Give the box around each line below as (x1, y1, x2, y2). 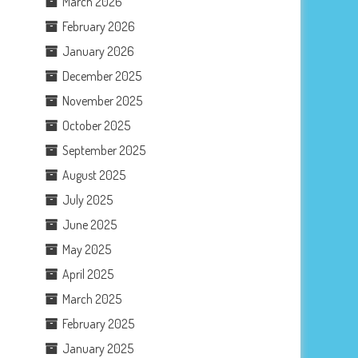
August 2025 (62, 166, 126, 183)
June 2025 (62, 216, 117, 233)
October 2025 (62, 117, 131, 133)
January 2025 (62, 340, 134, 356)
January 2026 (62, 42, 135, 59)
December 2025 (62, 67, 142, 84)
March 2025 (62, 290, 122, 307)
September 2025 (62, 141, 146, 158)
